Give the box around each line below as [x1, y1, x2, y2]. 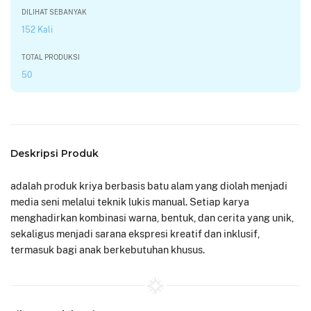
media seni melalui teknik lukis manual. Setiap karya [10, 196, 249, 208]
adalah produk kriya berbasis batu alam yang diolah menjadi [10, 180, 287, 192]
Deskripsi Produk [10, 147, 99, 160]
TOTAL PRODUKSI [22, 53, 80, 61]
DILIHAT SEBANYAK [22, 8, 87, 16]
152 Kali [22, 24, 53, 35]
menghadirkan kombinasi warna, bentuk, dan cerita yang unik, [10, 212, 294, 224]
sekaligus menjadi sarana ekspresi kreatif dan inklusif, [10, 228, 260, 239]
